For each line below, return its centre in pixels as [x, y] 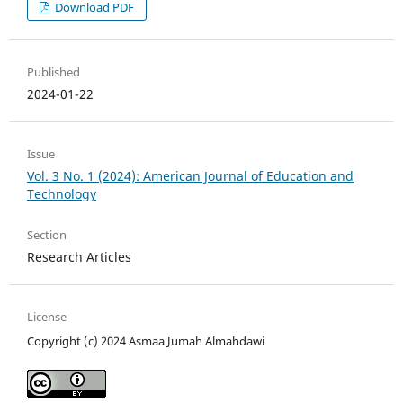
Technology [62, 193]
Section [47, 234]
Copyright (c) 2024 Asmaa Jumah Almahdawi [146, 340]
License [47, 316]
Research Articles [79, 256]
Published [54, 72]
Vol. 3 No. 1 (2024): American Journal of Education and [190, 175]
